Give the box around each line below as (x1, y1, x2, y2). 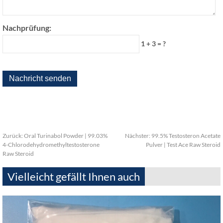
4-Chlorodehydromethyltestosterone (2, 141, 100, 148)
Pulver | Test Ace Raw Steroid (146, 141, 221, 148)
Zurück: (2, 132, 24, 139)
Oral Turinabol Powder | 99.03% (24, 132, 108, 139)
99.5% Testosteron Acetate (151, 132, 221, 139)
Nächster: (125, 132, 151, 139)
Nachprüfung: (2, 23, 51, 32)
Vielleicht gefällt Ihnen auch (7, 170, 140, 183)
